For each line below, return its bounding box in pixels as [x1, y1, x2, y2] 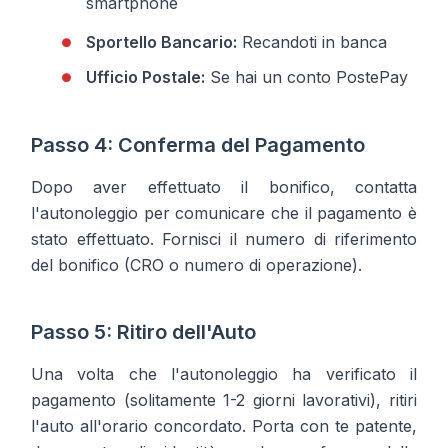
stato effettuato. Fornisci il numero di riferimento [31, 228, 417, 249]
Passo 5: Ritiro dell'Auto [31, 319, 256, 344]
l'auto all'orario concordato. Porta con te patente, [31, 415, 417, 436]
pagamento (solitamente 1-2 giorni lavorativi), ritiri [31, 389, 417, 410]
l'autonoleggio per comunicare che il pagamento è [31, 202, 417, 223]
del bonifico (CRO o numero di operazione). [31, 254, 362, 275]
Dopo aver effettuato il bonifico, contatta [31, 176, 417, 197]
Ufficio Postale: [86, 66, 205, 87]
